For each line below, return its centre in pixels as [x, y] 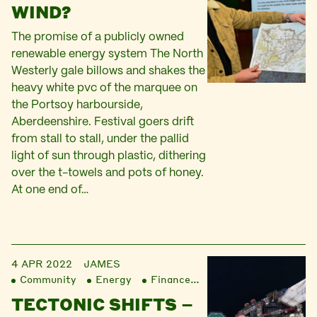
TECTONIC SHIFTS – [102, 304]
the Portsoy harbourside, [77, 105]
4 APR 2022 [42, 263]
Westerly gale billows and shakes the [108, 71]
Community [48, 279]
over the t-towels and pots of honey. [108, 173]
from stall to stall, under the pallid [100, 139]
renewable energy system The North [107, 54]
